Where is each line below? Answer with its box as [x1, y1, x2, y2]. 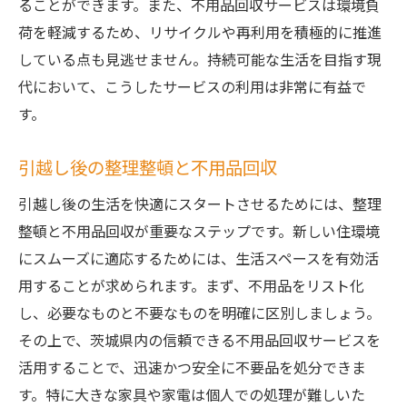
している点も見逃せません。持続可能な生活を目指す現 [18, 48, 382, 70]
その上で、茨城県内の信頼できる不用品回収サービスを [18, 329, 381, 351]
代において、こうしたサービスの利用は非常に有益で [18, 75, 366, 97]
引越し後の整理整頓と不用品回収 [18, 154, 277, 180]
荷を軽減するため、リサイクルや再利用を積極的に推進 [18, 21, 382, 43]
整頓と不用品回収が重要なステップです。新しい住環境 [18, 220, 380, 242]
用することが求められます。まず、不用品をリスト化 [18, 274, 364, 296]
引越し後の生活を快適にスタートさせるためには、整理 [18, 193, 382, 214]
